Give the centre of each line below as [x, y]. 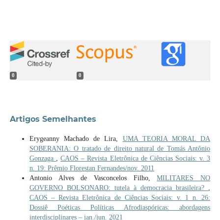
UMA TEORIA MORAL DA [166, 138]
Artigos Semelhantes [53, 119]
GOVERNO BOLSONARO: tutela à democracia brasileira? [119, 188]
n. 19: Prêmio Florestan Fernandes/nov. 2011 [92, 168]
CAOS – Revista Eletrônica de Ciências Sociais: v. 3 [136, 158]
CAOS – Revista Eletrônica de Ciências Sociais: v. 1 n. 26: [120, 197]
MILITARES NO [184, 178]
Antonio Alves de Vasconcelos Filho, [93, 178]
